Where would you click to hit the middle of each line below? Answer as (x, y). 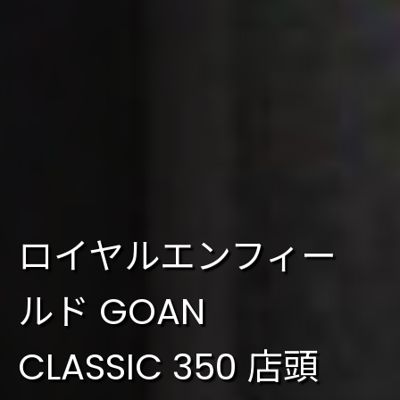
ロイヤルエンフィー (177, 256)
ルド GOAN (112, 311)
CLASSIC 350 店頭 (168, 367)
